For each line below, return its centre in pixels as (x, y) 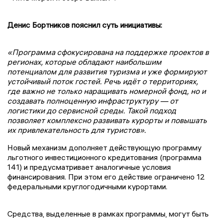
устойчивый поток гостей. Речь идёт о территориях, (103, 81)
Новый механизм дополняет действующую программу (104, 147)
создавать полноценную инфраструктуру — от (93, 100)
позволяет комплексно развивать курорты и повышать (107, 120)
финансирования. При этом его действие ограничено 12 (106, 176)
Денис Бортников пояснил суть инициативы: (85, 25)
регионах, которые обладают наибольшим (84, 62)
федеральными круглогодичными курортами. (87, 186)
